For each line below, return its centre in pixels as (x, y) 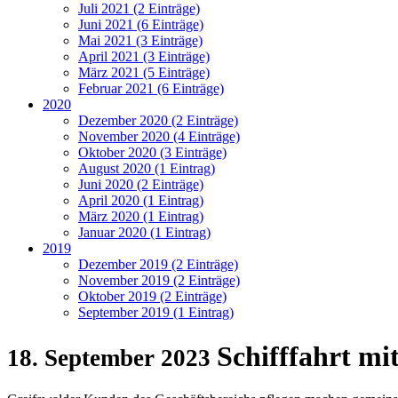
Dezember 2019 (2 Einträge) (158, 265)
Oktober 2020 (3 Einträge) (152, 153)
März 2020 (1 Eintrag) (141, 217)
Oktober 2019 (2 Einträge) (152, 297)
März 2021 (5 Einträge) (144, 73)
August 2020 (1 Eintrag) (147, 169)
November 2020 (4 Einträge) (159, 137)
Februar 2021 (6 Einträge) (151, 89)
